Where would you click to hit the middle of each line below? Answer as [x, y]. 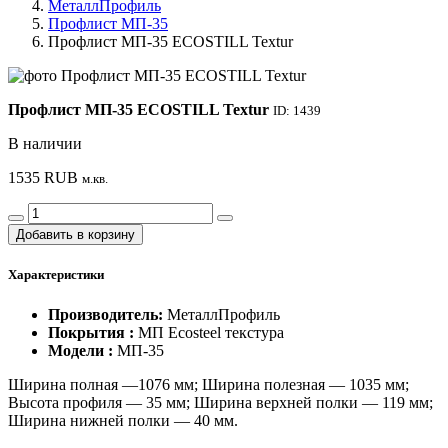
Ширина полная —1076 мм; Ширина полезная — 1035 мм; [208, 384]
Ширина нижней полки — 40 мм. [123, 420]
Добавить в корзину [75, 235]
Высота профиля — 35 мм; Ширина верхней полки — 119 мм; [220, 402]
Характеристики [56, 275]
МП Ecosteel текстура [211, 332]
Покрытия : [93, 332]
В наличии [45, 144]
